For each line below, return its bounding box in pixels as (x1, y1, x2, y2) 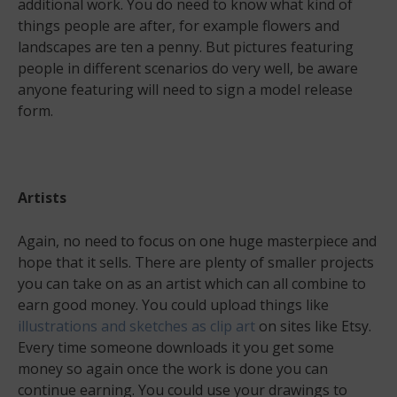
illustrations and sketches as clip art (18, 316, 259, 337)
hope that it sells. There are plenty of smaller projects (18, 253, 374, 273)
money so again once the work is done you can (18, 359, 328, 379)
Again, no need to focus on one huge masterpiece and (18, 231, 377, 252)
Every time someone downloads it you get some (18, 338, 334, 358)
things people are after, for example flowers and (18, 16, 339, 36)
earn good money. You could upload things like (18, 295, 329, 315)
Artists (18, 188, 66, 208)
